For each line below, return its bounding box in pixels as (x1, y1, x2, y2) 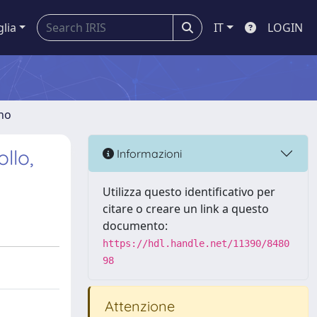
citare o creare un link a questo (103, 201, 269, 217)
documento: (103, 218, 168, 234)
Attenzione (101, 297, 175, 315)
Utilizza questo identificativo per (103, 184, 275, 200)
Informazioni (114, 146, 182, 161)
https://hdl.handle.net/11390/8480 (103, 238, 289, 249)
